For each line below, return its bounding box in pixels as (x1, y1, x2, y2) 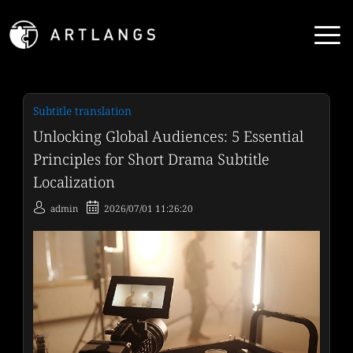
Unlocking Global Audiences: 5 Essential (32, 126, 303, 147)
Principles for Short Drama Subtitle (32, 149, 269, 169)
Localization (32, 172, 115, 192)
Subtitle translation (32, 103, 132, 119)
